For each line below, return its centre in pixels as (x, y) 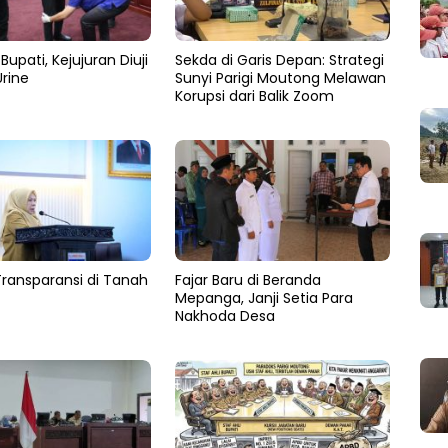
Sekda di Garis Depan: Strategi (279, 60)
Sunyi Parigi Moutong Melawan (280, 78)
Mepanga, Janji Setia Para (263, 297)
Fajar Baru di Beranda (247, 279)
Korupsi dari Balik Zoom (254, 96)
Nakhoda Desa (224, 315)
